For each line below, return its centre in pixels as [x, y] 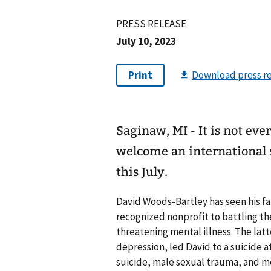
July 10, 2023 [146, 41]
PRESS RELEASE [151, 24]
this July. [142, 172]
